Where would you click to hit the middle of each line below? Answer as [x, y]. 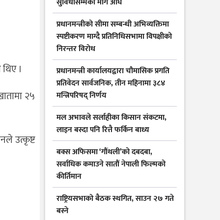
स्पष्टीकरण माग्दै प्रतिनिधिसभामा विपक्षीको [114, 37]
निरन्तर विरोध [76, 49]
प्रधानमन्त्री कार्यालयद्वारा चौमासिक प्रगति [113, 71]
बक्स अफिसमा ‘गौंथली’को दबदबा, [104, 152]
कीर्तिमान [69, 177]
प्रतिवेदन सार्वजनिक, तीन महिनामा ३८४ [111, 83]
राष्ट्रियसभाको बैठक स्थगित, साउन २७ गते [115, 199]
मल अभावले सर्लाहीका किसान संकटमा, [111, 118]
